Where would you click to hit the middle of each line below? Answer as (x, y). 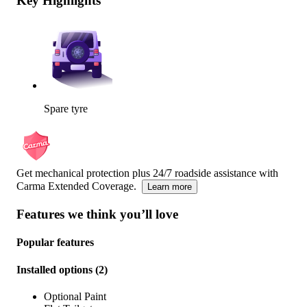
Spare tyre (66, 109)
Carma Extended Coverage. (76, 186)
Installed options (54, 269)
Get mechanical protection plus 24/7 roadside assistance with (147, 173)
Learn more (170, 187)
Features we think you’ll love (97, 214)
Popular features (55, 243)
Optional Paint (75, 296)
